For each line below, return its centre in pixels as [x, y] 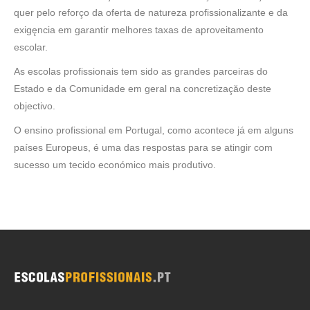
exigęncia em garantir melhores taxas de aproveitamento [139, 30]
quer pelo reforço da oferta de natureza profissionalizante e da [151, 12]
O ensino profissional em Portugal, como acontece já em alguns [154, 130]
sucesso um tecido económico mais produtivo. [115, 165]
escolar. [31, 47]
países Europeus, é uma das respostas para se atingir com [143, 147]
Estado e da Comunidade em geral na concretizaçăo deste [143, 89]
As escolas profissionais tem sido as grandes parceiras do [141, 71]
